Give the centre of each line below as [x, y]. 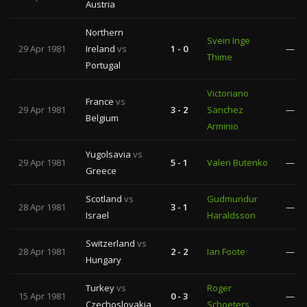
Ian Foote [226, 251]
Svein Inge [229, 40]
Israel [97, 215]
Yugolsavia [109, 154]
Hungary [103, 260]
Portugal [103, 65]
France [101, 101]
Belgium [102, 118]
